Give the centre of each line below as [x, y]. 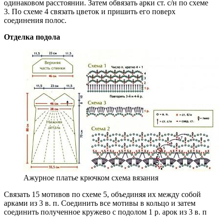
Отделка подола [32, 37]
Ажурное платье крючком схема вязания [91, 177]
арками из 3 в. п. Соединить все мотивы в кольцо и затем [100, 203]
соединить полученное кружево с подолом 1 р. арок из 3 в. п [105, 212]
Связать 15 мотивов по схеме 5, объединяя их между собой [102, 194]
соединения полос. [35, 20]
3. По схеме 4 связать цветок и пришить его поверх [90, 11]
